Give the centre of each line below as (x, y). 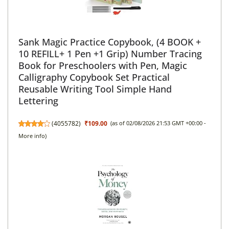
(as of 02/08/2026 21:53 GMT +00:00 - (158, 123)
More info (32, 136)
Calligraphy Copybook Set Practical (94, 77)
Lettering (38, 100)
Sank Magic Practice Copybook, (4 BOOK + (110, 42)
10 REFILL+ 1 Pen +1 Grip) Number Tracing (110, 53)
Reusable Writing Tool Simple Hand (95, 89)
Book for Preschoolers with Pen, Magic (103, 65)
